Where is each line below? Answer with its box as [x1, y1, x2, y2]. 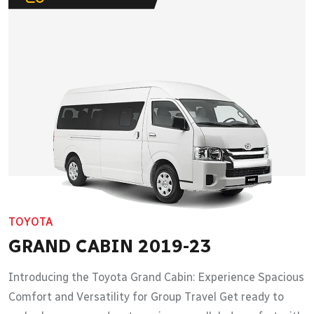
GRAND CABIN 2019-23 [8, 234, 212, 257]
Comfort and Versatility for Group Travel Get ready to [8, 289, 284, 303]
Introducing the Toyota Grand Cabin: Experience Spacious [8, 270, 304, 284]
